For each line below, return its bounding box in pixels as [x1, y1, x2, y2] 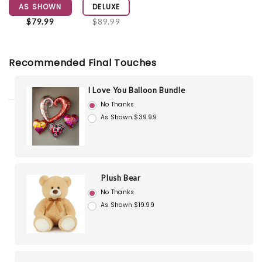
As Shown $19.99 [101, 200, 154, 209]
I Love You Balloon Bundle [88, 85, 185, 95]
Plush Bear [101, 173, 141, 183]
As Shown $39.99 [101, 112, 157, 122]
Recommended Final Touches [9, 56, 157, 70]
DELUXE [92, 2, 120, 12]
